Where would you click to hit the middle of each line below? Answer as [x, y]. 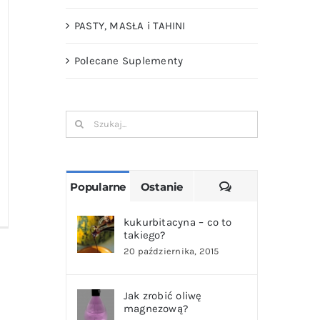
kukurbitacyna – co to [177, 222]
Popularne [98, 186]
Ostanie [162, 186]
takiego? [144, 235]
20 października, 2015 [171, 251]
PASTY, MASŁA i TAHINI [130, 25]
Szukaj [82, 120]
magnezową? [156, 308]
